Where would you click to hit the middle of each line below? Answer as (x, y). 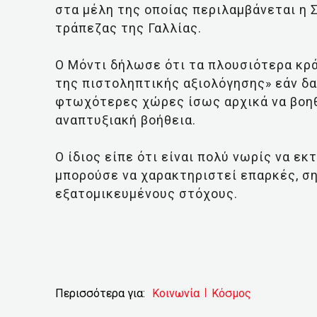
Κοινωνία (176, 293)
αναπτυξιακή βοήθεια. (126, 120)
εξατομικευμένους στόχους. (146, 193)
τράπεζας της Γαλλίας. (128, 28)
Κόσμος (231, 293)
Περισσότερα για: (100, 293)
